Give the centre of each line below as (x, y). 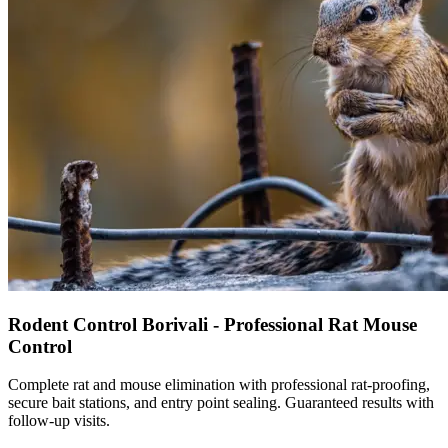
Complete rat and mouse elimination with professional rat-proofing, (219, 385)
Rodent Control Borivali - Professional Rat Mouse (212, 324)
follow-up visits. (59, 421)
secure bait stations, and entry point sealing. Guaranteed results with (221, 403)
